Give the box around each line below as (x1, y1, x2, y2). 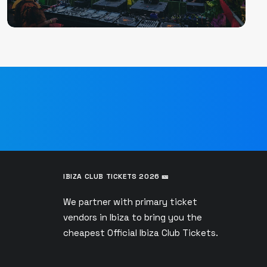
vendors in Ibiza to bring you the (63, 212, 202, 223)
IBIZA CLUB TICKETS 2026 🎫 (63, 172, 170, 181)
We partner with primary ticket (63, 196, 197, 207)
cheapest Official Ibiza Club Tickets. (63, 227, 218, 238)
